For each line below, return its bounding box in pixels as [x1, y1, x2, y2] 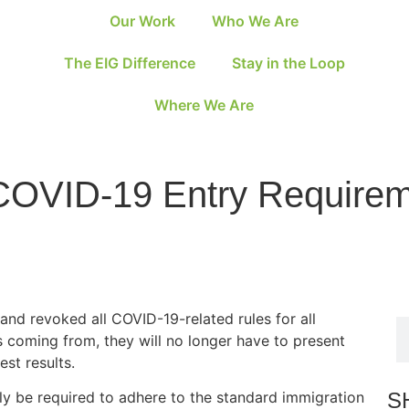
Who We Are [212, 12, 299, 30]
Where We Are [154, 96, 255, 114]
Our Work [110, 12, 176, 30]
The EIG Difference [63, 54, 195, 72]
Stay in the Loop [231, 54, 345, 72]
